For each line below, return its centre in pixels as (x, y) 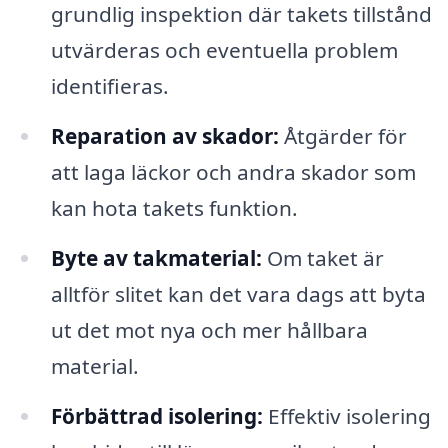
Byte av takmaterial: (156, 257)
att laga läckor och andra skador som (233, 172)
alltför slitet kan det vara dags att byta (238, 293)
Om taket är (322, 257)
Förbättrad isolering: (156, 415)
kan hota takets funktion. (174, 208)
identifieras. (109, 86)
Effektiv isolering (346, 415)
